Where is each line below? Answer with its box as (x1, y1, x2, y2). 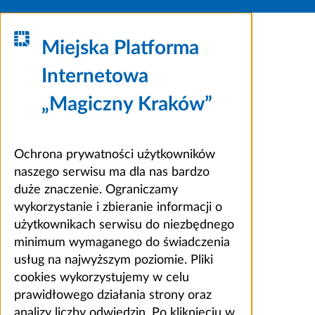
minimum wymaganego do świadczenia (14, 236, 230, 249)
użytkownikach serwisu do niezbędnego (14, 218, 234, 231)
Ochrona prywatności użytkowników (14, 148, 215, 161)
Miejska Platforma (41, 37, 200, 58)
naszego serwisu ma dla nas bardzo (14, 165, 210, 179)
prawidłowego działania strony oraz (14, 288, 212, 302)
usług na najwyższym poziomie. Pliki (14, 253, 213, 266)
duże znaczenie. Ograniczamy (14, 183, 178, 196)
